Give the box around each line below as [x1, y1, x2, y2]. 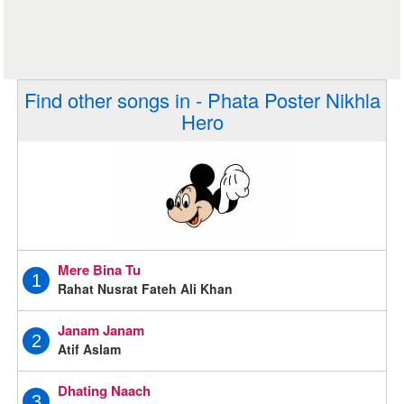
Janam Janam [58, 319, 145, 340]
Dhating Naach [58, 380, 151, 400]
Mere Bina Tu [58, 259, 142, 280]
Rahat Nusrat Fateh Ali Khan [58, 279, 234, 298]
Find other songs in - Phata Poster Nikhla [23, 86, 381, 114]
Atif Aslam [58, 339, 122, 358]
